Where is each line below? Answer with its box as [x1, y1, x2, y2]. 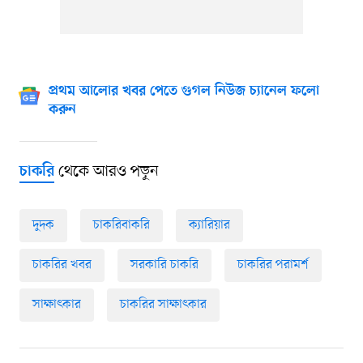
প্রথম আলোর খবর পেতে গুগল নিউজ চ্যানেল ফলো [48, 83, 319, 100]
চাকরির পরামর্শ [237, 256, 309, 275]
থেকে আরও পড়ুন [53, 161, 159, 183]
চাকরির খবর [32, 256, 92, 275]
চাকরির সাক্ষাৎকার [119, 296, 207, 314]
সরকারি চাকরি [130, 256, 199, 275]
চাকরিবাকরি [92, 216, 150, 235]
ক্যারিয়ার [188, 216, 230, 235]
